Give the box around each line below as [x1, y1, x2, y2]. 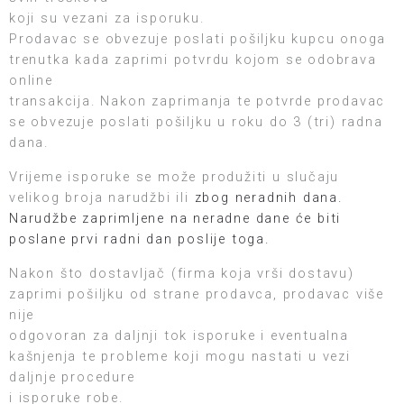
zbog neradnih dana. [194, 189, 343, 207]
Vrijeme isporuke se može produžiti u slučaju [9, 169, 340, 186]
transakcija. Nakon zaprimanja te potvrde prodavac [9, 93, 386, 110]
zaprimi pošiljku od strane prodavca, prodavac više [9, 285, 384, 302]
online [9, 72, 53, 89]
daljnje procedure [9, 368, 135, 385]
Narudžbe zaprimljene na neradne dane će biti [9, 210, 342, 227]
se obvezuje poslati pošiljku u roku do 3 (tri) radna [9, 114, 383, 131]
